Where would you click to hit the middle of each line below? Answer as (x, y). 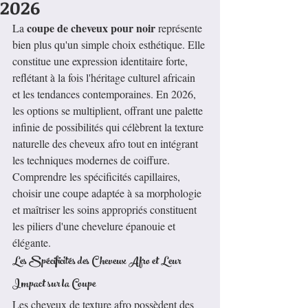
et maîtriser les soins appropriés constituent (106, 210)
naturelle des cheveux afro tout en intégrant (107, 144)
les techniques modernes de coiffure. (92, 160)
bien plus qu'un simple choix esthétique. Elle (110, 45)
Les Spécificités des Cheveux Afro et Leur (98, 263)
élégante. (32, 243)
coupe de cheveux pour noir (91, 28)
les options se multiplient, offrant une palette (109, 111)
